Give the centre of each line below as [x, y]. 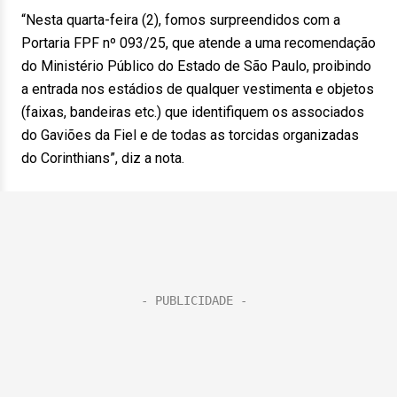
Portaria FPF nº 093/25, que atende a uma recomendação [198, 43]
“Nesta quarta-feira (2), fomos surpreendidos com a [181, 20]
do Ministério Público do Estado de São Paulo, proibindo [196, 66]
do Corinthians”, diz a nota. [103, 158]
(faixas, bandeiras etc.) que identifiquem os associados [193, 112]
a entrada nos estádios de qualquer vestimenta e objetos [198, 89]
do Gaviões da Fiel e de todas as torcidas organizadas [190, 135]
